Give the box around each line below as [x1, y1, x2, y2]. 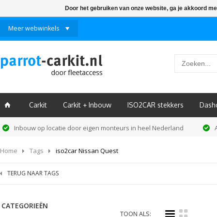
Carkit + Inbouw [63, 101, 111, 109]
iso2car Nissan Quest [56, 146, 118, 155]
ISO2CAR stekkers [127, 101, 184, 109]
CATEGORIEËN [1, 201, 48, 210]
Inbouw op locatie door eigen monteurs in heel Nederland [14, 124, 184, 132]
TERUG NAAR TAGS [7, 169, 59, 177]
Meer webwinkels [8, 24, 59, 32]
